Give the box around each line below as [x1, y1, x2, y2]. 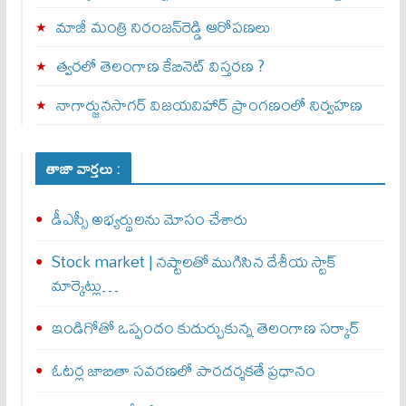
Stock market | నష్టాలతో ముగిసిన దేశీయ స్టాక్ [51, 246, 337, 278]
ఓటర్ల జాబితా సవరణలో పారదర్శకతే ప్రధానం [51, 354, 315, 387]
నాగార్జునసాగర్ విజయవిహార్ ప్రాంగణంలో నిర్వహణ [55, 89, 362, 121]
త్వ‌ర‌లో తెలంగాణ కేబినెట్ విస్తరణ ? [55, 50, 265, 82]
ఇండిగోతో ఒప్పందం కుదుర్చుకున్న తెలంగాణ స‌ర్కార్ [51, 312, 360, 344]
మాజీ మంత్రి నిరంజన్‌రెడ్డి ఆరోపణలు [55, 11, 271, 43]
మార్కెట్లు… [51, 269, 119, 302]
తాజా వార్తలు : [45, 154, 121, 184]
